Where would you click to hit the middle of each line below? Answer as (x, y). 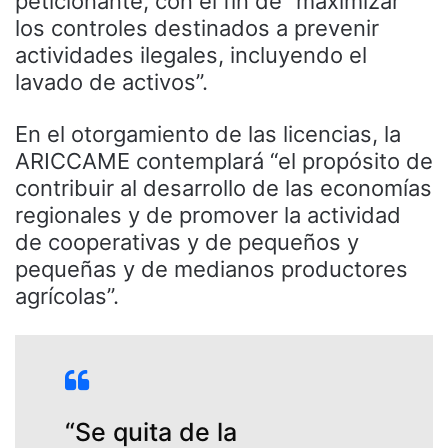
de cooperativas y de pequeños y (187, 242)
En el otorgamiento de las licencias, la (208, 134)
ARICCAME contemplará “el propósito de (224, 161)
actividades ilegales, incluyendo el (191, 55)
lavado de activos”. (111, 82)
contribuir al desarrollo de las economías (223, 188)
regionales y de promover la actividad (208, 215)
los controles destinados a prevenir (197, 28)
